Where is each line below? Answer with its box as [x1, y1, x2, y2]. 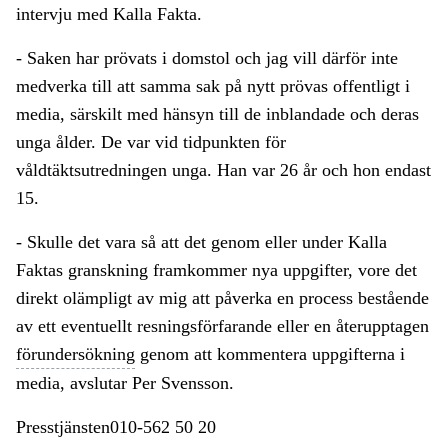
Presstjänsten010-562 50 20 [16, 417, 216, 438]
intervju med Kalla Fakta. [16, 4, 202, 25]
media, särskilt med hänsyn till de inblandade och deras [16, 104, 419, 125]
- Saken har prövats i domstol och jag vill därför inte [16, 48, 398, 69]
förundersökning [16, 344, 135, 365]
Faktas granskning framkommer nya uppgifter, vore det [16, 260, 417, 281]
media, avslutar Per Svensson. [16, 373, 234, 394]
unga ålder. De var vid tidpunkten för [16, 132, 286, 153]
